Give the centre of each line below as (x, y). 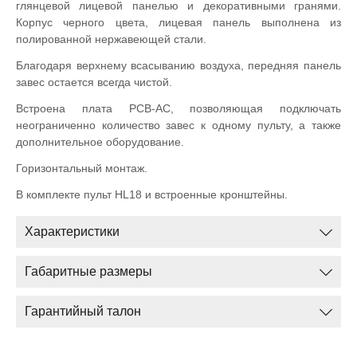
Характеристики (72, 231)
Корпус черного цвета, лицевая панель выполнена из (178, 22)
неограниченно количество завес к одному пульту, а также (178, 125)
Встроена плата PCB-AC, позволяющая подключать (178, 108)
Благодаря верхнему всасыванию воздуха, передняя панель (178, 65)
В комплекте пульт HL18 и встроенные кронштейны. (152, 194)
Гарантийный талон (83, 311)
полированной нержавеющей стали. (111, 39)
